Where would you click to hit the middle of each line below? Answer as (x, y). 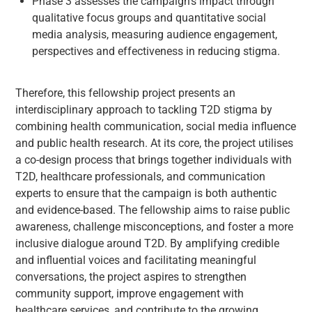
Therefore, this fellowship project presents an (126, 93)
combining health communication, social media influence (156, 126)
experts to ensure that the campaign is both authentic (146, 193)
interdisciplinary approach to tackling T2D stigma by (144, 109)
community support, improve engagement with (130, 293)
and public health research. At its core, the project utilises (155, 143)
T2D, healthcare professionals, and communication (141, 176)
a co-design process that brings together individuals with (154, 159)
